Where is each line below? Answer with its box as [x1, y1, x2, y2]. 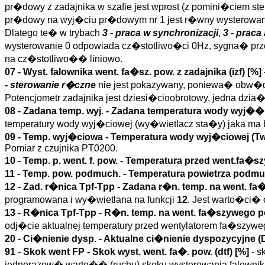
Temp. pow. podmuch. [22, 169, 121, 179]
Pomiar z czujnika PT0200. [5, 143, 118, 153]
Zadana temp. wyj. [23, 106, 104, 116]
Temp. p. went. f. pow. [23, 156, 118, 166]
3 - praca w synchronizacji [102, 28, 218, 38]
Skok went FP [23, 247, 85, 257]
